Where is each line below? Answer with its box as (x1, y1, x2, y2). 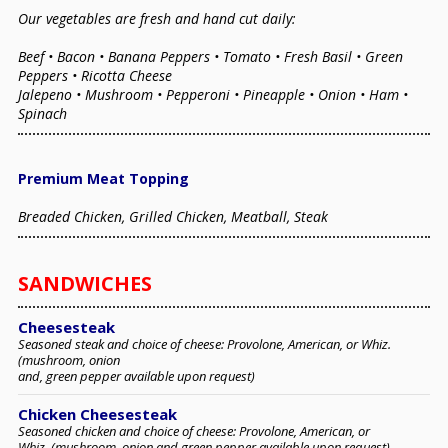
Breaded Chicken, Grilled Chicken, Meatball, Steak (18, 207, 328, 227)
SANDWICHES (18, 270, 152, 298)
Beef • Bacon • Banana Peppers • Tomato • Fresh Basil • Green (18, 47, 403, 67)
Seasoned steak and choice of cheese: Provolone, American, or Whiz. (18, 335, 391, 354)
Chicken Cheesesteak (18, 404, 177, 425)
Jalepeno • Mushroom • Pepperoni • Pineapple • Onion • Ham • (18, 85, 408, 105)
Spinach (18, 104, 71, 124)
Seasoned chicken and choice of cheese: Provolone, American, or (18, 422, 370, 441)
